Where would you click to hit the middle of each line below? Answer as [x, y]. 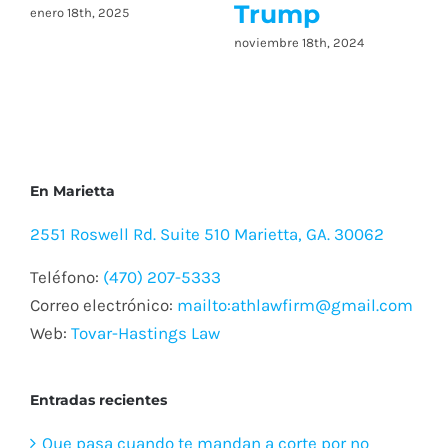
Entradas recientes [98, 430]
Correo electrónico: [103, 335]
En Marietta [72, 221]
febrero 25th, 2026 [289, 72]
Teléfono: [66, 307]
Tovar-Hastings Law [145, 363]
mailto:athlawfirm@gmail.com [295, 335]
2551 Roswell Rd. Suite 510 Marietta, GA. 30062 [207, 264]
